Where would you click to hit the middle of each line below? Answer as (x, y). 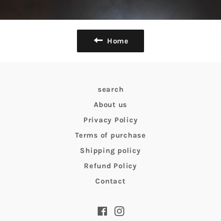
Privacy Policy (110, 120)
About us (110, 105)
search (110, 89)
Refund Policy (110, 166)
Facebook (123, 209)
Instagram (141, 209)
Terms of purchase (110, 135)
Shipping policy (110, 150)
